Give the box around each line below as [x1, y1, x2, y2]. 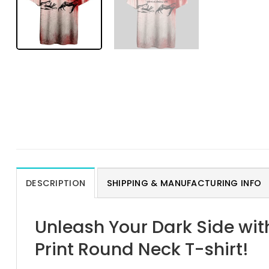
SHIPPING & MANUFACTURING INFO [106, 177, 262, 189]
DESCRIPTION [26, 177, 86, 189]
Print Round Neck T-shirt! [35, 237, 249, 261]
